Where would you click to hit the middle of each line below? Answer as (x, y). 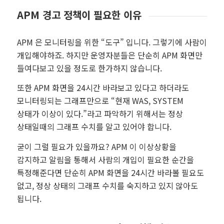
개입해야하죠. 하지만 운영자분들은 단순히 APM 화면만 (109, 55)
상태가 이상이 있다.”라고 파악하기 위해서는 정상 (100, 114)
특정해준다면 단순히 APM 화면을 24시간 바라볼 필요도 (110, 172)
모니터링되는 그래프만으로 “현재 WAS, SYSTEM (100, 101)
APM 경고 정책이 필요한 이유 (79, 14)
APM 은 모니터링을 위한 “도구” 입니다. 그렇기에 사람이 (112, 42)
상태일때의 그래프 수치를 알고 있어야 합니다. (94, 127)
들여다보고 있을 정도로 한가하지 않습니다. (89, 68)
